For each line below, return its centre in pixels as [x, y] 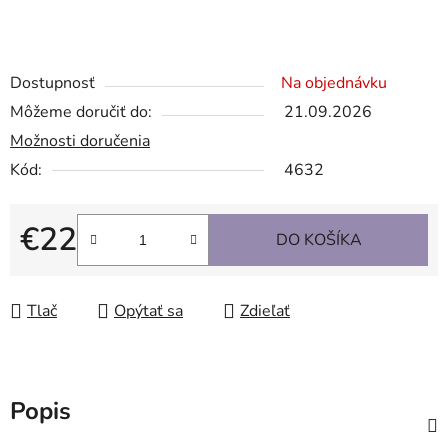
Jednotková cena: [79, 271]
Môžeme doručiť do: [81, 112]
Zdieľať [265, 311]
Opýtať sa [148, 311]
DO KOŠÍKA [318, 240]
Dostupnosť [52, 83]
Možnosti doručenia [80, 141]
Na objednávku [334, 83]
